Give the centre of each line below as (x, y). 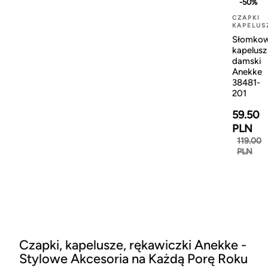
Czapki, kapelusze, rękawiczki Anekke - (133, 245)
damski (247, 61)
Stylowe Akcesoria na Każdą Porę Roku (133, 258)
